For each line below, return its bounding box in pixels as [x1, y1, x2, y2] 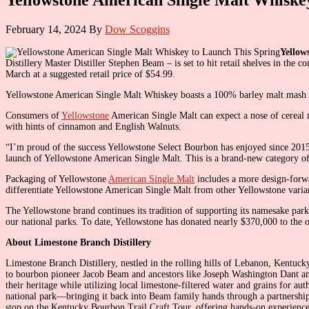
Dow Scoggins [105, 23, 170, 35]
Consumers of [6, 110, 61, 121]
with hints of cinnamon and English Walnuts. [6, 121, 181, 132]
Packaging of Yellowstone [6, 173, 108, 184]
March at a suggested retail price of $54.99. [6, 68, 175, 79]
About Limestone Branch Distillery [6, 237, 151, 248]
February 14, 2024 [6, 23, 86, 35]
